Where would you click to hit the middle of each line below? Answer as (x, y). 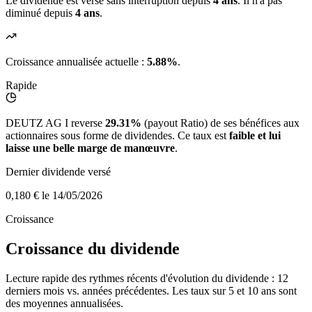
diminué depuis (40, 13)
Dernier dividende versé (58, 172)
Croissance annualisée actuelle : (76, 62)
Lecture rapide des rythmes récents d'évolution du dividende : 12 (147, 279)
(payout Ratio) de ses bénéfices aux (220, 123)
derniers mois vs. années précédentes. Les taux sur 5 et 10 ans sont (151, 291)
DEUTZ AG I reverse (55, 123)
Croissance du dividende (93, 249)
